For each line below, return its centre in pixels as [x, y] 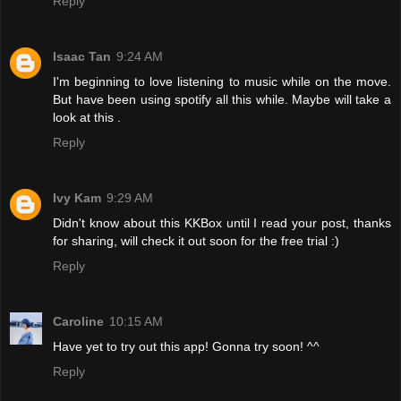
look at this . [87, 118]
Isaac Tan [82, 57]
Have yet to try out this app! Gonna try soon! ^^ [186, 347]
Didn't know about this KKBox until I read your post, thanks [222, 223]
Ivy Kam [77, 198]
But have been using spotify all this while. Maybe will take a [222, 100]
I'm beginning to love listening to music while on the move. [222, 82]
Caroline [78, 322]
